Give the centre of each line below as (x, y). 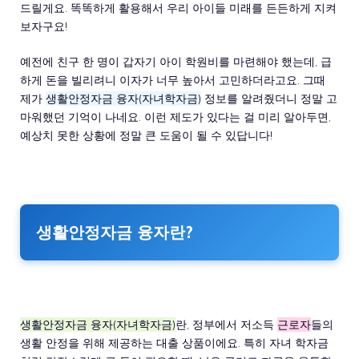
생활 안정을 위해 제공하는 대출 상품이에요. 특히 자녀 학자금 (174, 343)
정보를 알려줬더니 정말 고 (269, 98)
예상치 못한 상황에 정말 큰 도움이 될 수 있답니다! (146, 135)
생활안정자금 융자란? (115, 232)
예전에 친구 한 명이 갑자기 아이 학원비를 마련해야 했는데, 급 (176, 61)
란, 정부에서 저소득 (226, 324)
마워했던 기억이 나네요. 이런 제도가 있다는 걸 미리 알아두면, (175, 117)
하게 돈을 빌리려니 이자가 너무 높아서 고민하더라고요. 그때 (173, 80)
